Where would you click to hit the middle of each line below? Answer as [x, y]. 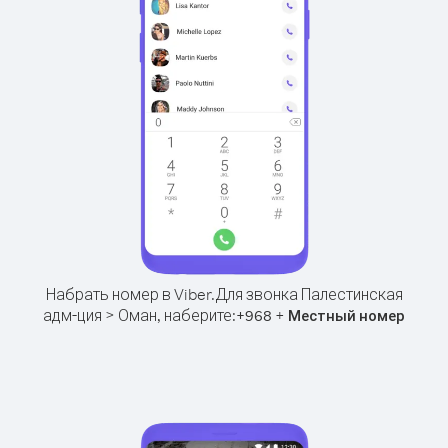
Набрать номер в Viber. [130, 294]
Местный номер [346, 315]
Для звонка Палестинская [308, 294]
